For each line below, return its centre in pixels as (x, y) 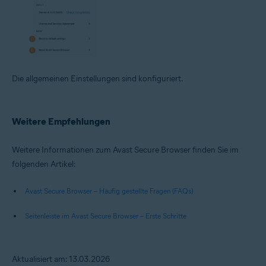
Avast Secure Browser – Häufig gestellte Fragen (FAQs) (109, 191)
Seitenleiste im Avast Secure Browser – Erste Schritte (106, 216)
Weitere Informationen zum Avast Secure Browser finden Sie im (125, 150)
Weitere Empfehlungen (61, 122)
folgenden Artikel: (44, 164)
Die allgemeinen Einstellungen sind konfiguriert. (98, 79)
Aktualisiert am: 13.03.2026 (61, 259)
